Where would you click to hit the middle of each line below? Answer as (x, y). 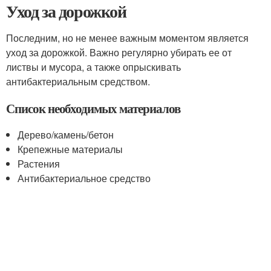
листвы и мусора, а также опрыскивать (93, 67)
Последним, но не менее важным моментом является (127, 38)
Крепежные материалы (70, 149)
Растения (39, 164)
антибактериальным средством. (78, 81)
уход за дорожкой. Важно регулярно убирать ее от (119, 52)
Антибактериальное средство (84, 178)
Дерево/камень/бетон (66, 135)
